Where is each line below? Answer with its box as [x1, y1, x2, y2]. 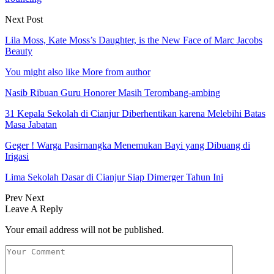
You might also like [5, 66, 80, 77]
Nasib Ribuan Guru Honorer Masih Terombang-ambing [5, 87, 220, 98]
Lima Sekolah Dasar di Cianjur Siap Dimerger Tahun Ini [5, 171, 223, 182]
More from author [82, 66, 150, 77]
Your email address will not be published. [5, 224, 164, 235]
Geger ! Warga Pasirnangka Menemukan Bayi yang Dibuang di [5, 139, 250, 150]
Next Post [5, 13, 43, 24]
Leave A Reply [5, 203, 63, 214]
